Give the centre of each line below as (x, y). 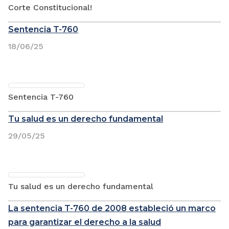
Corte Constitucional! (50, 7)
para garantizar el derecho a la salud (85, 222)
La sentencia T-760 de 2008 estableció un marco (112, 208)
